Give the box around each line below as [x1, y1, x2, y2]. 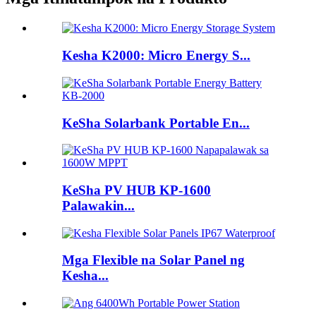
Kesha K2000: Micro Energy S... [62, 48, 250, 63]
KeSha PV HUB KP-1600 [62, 182, 211, 197]
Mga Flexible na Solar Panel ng [62, 253, 245, 268]
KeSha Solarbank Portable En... [62, 115, 250, 130]
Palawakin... [62, 197, 135, 213]
